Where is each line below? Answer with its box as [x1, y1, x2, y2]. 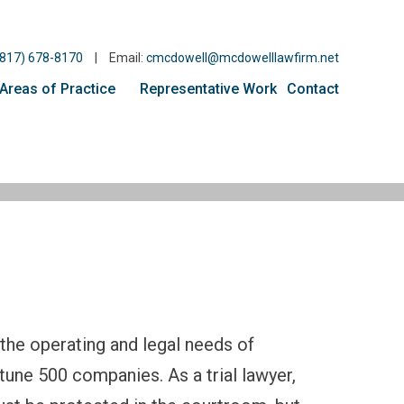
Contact [287, 80, 339, 97]
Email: [109, 50, 146, 65]
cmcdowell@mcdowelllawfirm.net [146, 50, 339, 65]
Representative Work [140, 80, 277, 97]
